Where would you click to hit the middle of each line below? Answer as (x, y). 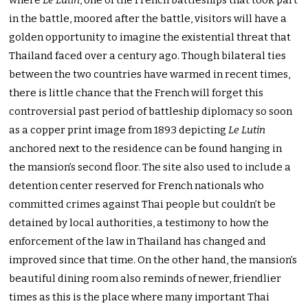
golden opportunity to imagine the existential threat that (150, 37)
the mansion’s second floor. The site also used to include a (150, 167)
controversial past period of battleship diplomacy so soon (151, 112)
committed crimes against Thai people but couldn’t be (143, 205)
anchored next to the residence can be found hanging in (146, 149)
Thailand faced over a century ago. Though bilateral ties (148, 56)
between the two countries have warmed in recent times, (150, 75)
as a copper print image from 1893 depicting (119, 130)
